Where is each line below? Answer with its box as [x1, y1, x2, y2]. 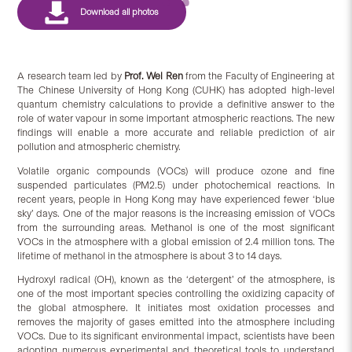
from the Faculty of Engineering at [185, 69, 335, 82]
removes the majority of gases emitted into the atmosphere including [17, 316, 335, 328]
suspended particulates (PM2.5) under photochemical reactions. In [17, 178, 335, 191]
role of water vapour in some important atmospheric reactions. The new [17, 112, 335, 124]
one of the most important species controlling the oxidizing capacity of [17, 288, 335, 300]
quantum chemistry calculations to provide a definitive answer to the [17, 97, 335, 110]
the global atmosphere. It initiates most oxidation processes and [17, 302, 335, 314]
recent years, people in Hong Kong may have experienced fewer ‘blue [17, 192, 335, 205]
